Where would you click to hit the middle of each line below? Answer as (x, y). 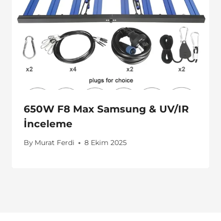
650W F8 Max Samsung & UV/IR (106, 109)
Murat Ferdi (55, 143)
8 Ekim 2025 (106, 143)
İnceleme (48, 124)
